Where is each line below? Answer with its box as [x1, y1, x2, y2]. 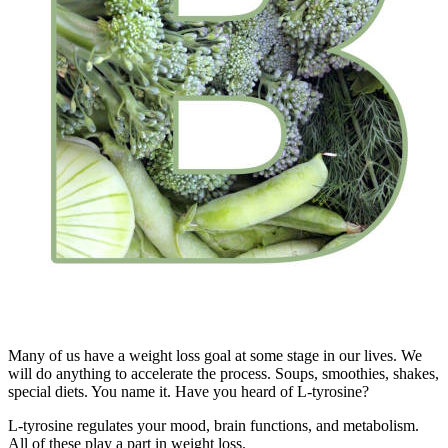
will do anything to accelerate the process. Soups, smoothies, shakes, [8, 364, 439, 382]
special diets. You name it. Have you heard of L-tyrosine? [8, 382, 369, 400]
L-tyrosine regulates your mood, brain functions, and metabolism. [8, 416, 419, 434]
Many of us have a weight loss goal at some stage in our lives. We [8, 346, 422, 364]
